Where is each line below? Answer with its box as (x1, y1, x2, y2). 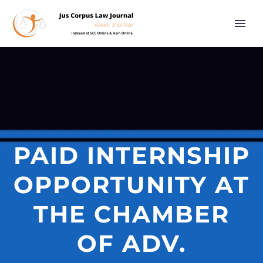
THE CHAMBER (33, 200, 230, 228)
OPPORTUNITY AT (14, 170, 249, 199)
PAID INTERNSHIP (13, 141, 250, 170)
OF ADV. (77, 229, 186, 258)
